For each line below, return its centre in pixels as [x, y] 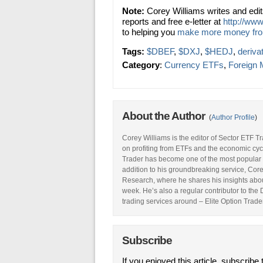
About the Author [165, 116]
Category [141, 65]
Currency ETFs [194, 65]
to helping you [150, 32]
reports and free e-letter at [173, 21]
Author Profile [233, 117]
